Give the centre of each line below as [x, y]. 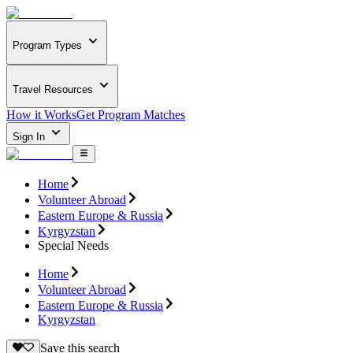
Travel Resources [53, 89]
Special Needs [73, 245]
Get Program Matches [131, 115]
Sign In [30, 137]
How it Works [41, 115]
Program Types [47, 46]
